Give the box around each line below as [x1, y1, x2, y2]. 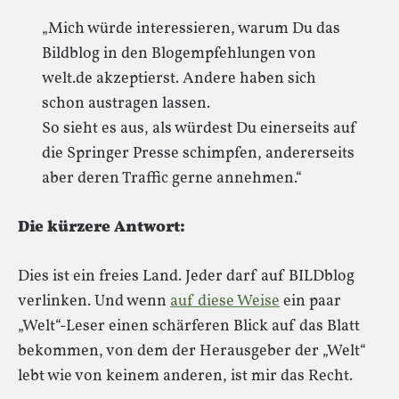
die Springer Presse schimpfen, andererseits [42, 142, 354, 165]
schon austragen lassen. [42, 93, 210, 115]
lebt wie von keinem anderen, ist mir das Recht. [18, 365, 353, 387]
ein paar [280, 290, 341, 313]
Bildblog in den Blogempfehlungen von [42, 43, 316, 65]
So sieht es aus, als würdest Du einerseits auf [42, 118, 357, 140]
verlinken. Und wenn [18, 290, 170, 313]
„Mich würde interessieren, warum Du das [42, 18, 340, 40]
